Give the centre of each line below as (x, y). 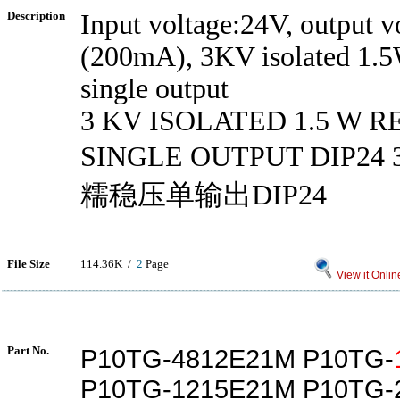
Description (36, 16)
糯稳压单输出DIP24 (204, 195)
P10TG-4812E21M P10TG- (237, 358)
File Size (29, 264)
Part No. (28, 350)
